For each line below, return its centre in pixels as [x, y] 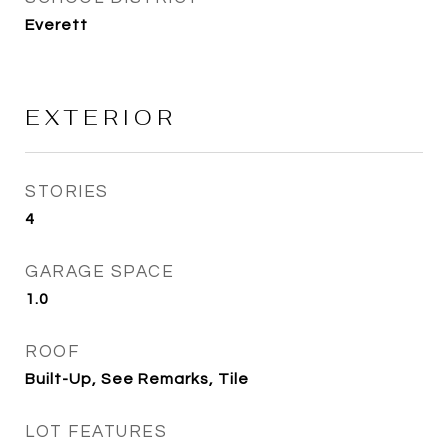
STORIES [67, 192]
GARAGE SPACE [99, 272]
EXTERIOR [101, 117]
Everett [56, 25]
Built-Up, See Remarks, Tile [137, 379]
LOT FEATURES [96, 432]
